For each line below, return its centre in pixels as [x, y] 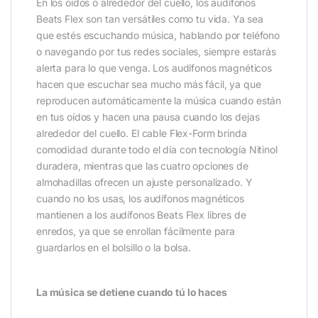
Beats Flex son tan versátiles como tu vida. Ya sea [150, 19]
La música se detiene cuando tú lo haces [132, 292]
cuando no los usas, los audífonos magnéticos [140, 199]
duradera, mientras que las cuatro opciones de [142, 166]
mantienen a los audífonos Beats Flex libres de [141, 215]
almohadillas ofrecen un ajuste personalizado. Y [144, 182]
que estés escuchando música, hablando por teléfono [158, 35]
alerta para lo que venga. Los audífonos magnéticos [154, 68]
